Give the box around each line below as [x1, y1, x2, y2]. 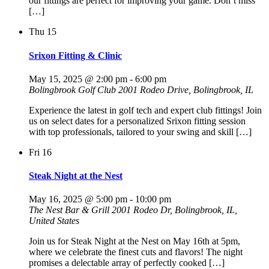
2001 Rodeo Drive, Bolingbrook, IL [118, 84, 253, 95]
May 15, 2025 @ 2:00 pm [29, 73, 127, 84]
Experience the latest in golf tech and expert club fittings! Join [29, 104, 262, 115]
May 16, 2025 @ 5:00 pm [29, 194, 127, 205]
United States [29, 216, 79, 226]
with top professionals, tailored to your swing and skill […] [29, 126, 252, 137]
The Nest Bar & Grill [29, 205, 112, 216]
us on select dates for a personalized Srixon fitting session [29, 115, 246, 126]
